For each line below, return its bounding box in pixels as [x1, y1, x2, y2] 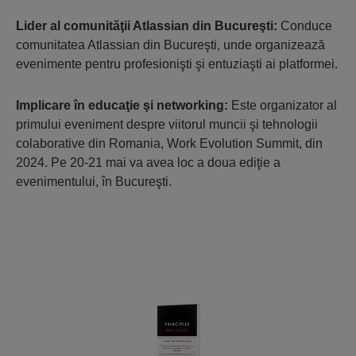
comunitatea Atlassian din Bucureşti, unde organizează [16, 37, 325, 52]
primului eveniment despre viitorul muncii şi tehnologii [16, 117, 318, 131]
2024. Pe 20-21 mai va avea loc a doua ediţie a [16, 155, 281, 169]
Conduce [277, 18, 332, 33]
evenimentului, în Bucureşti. [16, 174, 172, 188]
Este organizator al [231, 98, 337, 112]
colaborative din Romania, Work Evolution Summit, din [16, 136, 323, 150]
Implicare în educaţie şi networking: [16, 98, 231, 112]
